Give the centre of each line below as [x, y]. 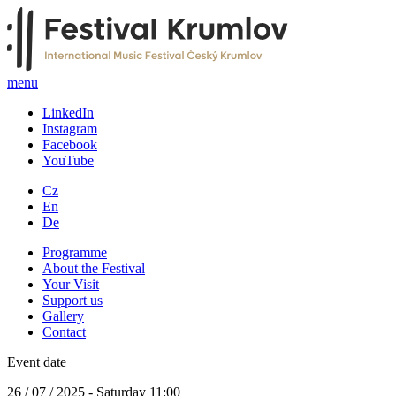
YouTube [68, 160]
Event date [37, 362]
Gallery [63, 316]
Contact [64, 332]
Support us [72, 300]
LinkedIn [68, 113]
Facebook [70, 145]
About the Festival [94, 268]
